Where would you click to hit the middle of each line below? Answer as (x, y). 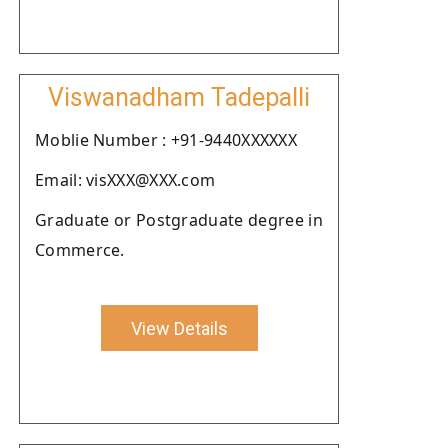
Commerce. (80, 250)
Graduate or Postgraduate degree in (179, 220)
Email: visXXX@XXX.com (125, 180)
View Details (179, 328)
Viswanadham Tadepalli (179, 97)
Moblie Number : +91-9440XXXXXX (166, 140)
